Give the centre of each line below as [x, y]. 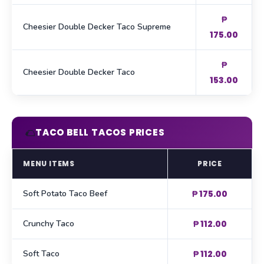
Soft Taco [41, 254]
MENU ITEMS [49, 164]
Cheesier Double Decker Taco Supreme [97, 27]
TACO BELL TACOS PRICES [100, 133]
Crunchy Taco [49, 224]
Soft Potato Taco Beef [65, 194]
